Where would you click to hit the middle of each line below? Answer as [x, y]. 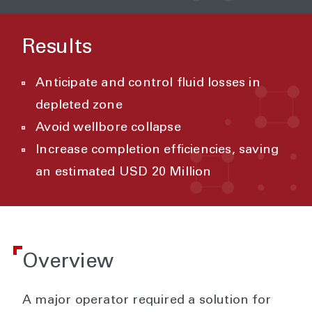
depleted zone [79, 106]
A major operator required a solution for [147, 301]
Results [57, 49]
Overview [68, 263]
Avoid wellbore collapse [110, 128]
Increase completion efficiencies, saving [157, 151]
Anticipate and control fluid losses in [148, 84]
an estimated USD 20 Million [124, 173]
